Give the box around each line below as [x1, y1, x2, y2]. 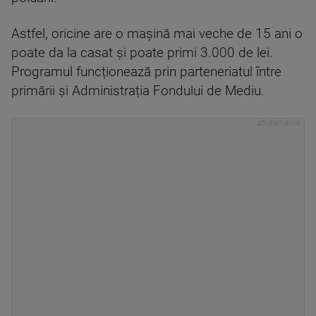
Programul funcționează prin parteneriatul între [11, 64, 281, 80]
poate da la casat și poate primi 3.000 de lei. [11, 45, 273, 61]
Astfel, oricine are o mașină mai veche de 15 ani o [11, 26, 303, 42]
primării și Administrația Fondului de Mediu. [11, 83, 265, 99]
